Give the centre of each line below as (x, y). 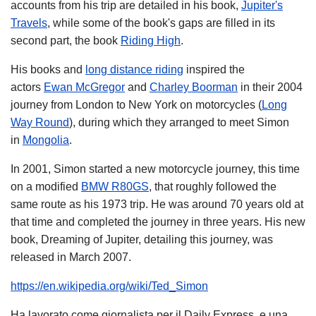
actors (27, 87)
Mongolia (46, 140)
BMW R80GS (115, 187)
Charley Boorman (194, 87)
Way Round (40, 123)
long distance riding (134, 70)
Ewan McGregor (84, 87)
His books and (48, 70)
